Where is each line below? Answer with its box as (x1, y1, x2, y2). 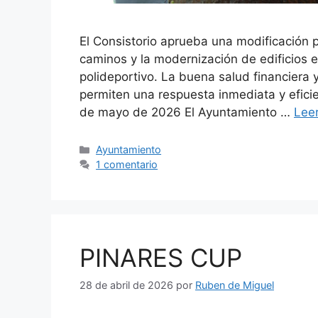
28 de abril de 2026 (79, 279, 173, 292)
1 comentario (96, 158, 158, 171)
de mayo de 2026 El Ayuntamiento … (79, 105, 294, 120)
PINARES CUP (79, 243, 242, 273)
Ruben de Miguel (195, 279, 274, 292)
